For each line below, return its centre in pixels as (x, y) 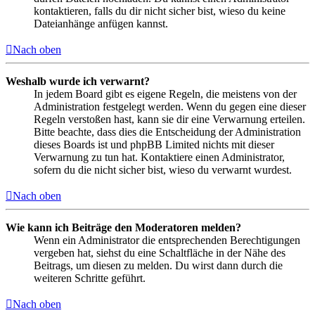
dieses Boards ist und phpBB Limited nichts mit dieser (154, 144)
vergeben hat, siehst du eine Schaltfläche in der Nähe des (160, 252)
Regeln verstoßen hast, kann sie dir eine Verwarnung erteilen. (169, 119)
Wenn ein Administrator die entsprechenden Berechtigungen (167, 240)
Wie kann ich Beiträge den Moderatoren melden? (123, 227)
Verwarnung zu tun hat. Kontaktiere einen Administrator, (159, 157)
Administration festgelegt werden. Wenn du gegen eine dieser (170, 106)
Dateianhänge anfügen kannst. (101, 23)
